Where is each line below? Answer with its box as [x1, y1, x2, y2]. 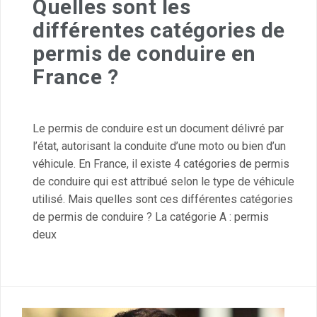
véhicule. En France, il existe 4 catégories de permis [33, 157, 289, 171]
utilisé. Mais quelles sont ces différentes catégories [33, 192, 293, 207]
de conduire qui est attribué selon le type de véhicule [33, 175, 294, 189]
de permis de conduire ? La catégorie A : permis [33, 210, 269, 224]
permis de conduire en [33, 41, 256, 67]
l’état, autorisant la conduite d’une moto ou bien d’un [33, 139, 286, 154]
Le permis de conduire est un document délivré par [33, 122, 284, 136]
